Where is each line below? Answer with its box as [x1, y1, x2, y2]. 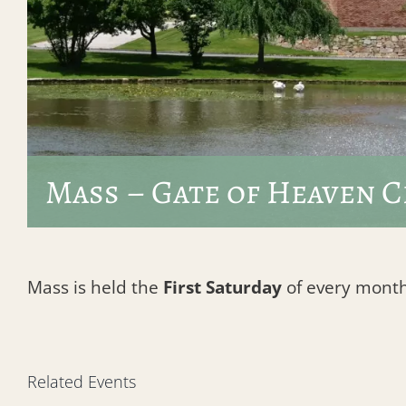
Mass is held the [27, 275, 163, 299]
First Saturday [163, 275, 286, 299]
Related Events [27, 370, 136, 392]
